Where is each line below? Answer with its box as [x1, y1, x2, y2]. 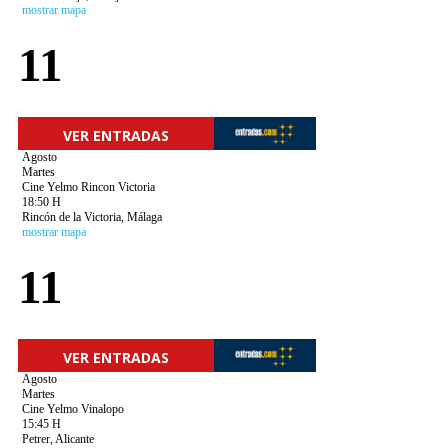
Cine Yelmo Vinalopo [21, 402, 124, 416]
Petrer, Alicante [21, 432, 94, 446]
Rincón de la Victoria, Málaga [21, 210, 162, 224]
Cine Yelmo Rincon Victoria [21, 180, 155, 194]
